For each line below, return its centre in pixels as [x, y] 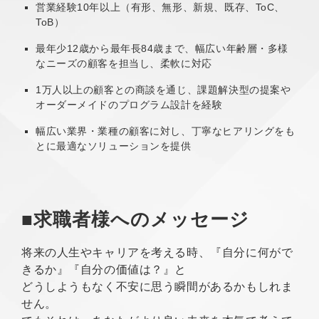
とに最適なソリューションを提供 [114, 146]
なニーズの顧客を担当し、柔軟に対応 [124, 63]
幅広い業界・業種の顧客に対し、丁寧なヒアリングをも [166, 131]
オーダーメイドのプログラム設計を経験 [129, 104]
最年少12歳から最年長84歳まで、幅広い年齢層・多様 [162, 48]
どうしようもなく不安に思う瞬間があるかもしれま [157, 287]
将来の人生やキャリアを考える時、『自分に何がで [157, 253]
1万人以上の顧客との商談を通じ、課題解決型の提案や [163, 89]
